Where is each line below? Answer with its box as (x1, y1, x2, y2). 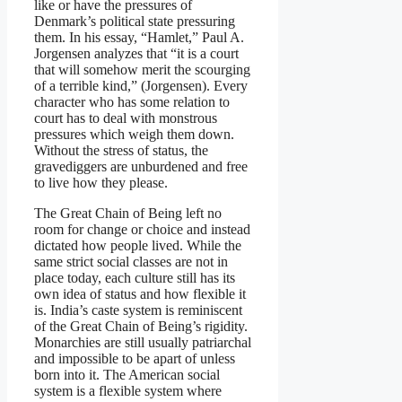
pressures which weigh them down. (34, 126, 234, 142)
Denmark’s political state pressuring (34, 13, 235, 29)
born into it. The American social (34, 366, 220, 382)
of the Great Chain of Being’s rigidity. (34, 318, 248, 334)
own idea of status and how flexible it (34, 285, 246, 301)
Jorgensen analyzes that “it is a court (34, 45, 239, 61)
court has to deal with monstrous (34, 109, 217, 126)
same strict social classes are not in (34, 253, 228, 269)
